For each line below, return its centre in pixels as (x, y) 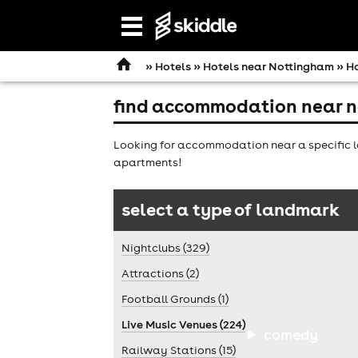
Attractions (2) (160, 273)
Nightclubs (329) (165, 247)
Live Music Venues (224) (183, 324)
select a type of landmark (231, 209)
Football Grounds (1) (175, 298)
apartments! (147, 162)
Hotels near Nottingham (268, 66)
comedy (290, 334)
